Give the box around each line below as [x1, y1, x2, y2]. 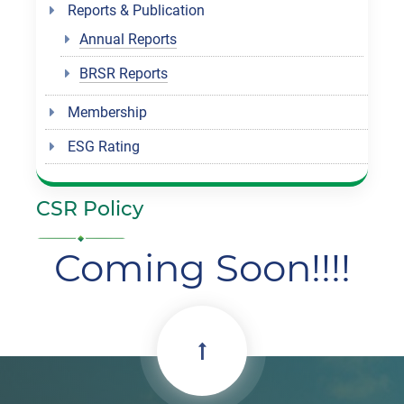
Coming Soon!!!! [53, 244, 351, 292]
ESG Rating [68, 138, 141, 156]
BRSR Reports [79, 65, 169, 83]
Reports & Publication [68, 2, 206, 20]
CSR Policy [36, 197, 144, 222]
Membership [68, 104, 148, 122]
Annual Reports [79, 31, 178, 49]
